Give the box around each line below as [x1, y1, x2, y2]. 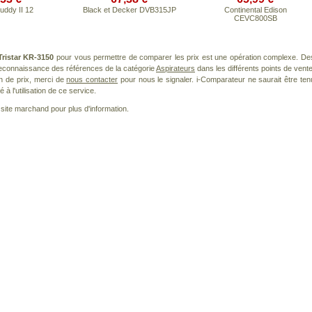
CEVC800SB [233, 14, 277, 22]
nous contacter [66, 75, 118, 84]
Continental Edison [224, 6, 287, 14]
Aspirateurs [156, 64, 195, 72]
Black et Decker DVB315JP [82, 6, 176, 14]
